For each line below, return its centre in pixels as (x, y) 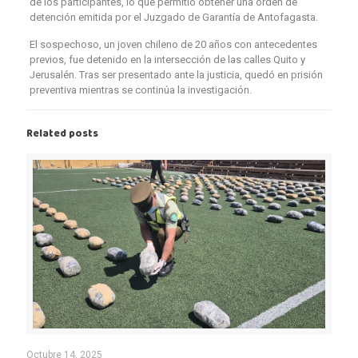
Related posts (62, 134)
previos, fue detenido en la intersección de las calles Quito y (167, 60)
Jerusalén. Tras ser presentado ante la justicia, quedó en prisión (176, 75)
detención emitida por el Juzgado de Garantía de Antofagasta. (173, 18)
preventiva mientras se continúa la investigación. (140, 90)
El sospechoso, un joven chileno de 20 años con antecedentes (173, 45)
